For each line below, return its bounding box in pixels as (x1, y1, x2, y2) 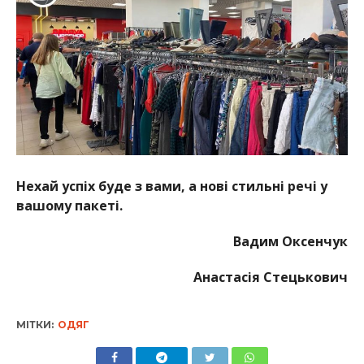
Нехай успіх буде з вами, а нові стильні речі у (15, 176, 327, 195)
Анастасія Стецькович (193, 267, 349, 286)
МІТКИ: (15, 318, 54, 331)
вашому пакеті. (15, 196, 126, 214)
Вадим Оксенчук (233, 232, 349, 250)
